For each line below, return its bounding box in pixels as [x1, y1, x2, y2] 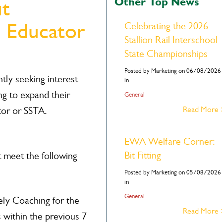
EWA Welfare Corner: [124, 136, 215, 147]
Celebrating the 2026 [124, 20, 208, 32]
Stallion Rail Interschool [124, 34, 218, 46]
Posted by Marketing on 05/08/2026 [124, 168, 221, 176]
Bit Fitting [124, 150, 161, 161]
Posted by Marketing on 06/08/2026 [124, 67, 221, 74]
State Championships [124, 48, 208, 59]
